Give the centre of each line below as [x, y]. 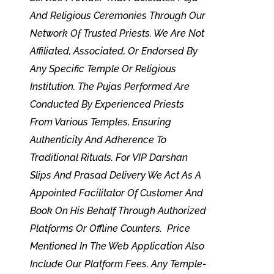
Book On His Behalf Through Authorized [118, 210]
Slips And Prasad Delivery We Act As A [115, 175]
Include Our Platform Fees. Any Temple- [118, 264]
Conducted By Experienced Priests [107, 104]
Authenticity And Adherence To [98, 139]
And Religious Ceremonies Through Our [117, 15]
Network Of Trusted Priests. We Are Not [117, 33]
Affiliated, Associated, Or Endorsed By [113, 51]
